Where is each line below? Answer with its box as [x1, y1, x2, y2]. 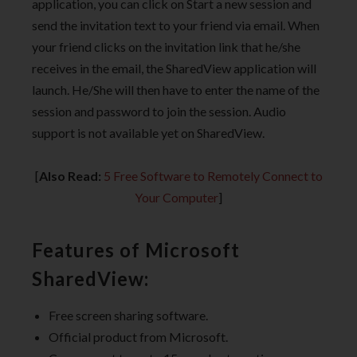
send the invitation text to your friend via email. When [32, 17, 320, 33]
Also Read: [38, 168, 101, 184]
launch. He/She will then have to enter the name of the [32, 81, 320, 97]
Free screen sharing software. [49, 308, 208, 324]
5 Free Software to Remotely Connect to [103, 168, 323, 184]
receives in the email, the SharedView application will [32, 60, 316, 76]
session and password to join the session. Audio [32, 103, 286, 119]
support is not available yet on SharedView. [32, 124, 265, 140]
